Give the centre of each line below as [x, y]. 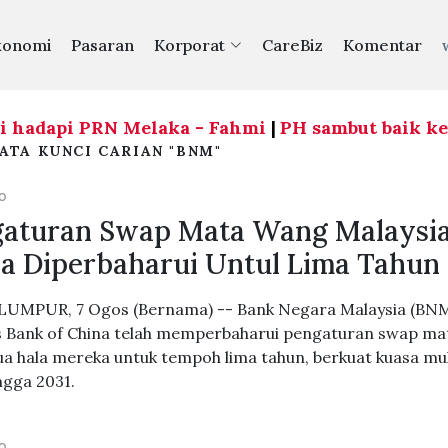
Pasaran [102, 45]
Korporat [189, 45]
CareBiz [292, 45]
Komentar [382, 45]
